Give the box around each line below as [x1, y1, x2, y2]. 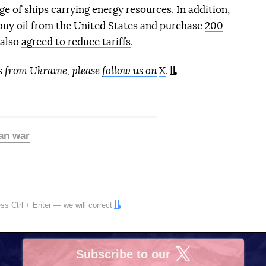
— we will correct [51, 201, 112, 210]
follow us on [102, 66, 157, 76]
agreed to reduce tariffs [21, 37, 131, 47]
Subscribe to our [76, 247, 170, 261]
